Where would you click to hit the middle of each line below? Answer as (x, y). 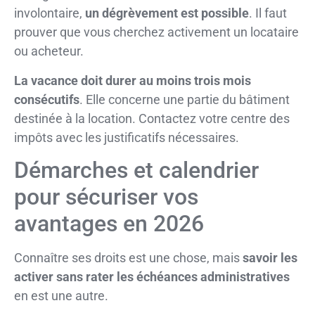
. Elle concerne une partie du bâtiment (185, 99)
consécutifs (47, 99)
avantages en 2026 (109, 224)
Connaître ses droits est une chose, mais (128, 258)
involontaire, (50, 13)
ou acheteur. (49, 51)
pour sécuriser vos (106, 197)
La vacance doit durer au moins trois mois (133, 80)
